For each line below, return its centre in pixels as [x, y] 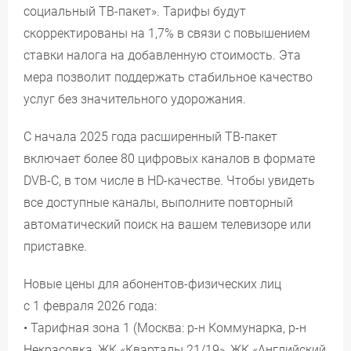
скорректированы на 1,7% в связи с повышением [167, 33]
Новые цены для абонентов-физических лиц [152, 284]
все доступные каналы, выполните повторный [158, 203]
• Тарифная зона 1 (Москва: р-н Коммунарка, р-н [165, 328]
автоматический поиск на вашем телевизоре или [167, 224]
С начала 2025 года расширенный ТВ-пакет [150, 137]
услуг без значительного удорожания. [135, 99]
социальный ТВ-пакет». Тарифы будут [135, 11]
